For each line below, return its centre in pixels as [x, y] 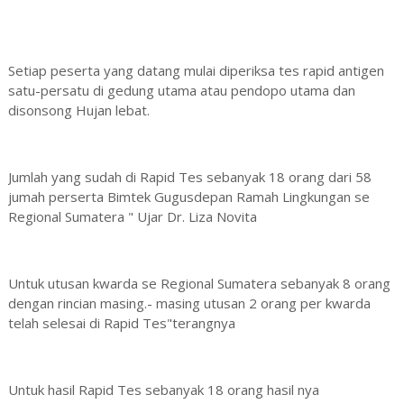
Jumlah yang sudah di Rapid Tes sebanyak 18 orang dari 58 [189, 176]
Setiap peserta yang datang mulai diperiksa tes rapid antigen [196, 70]
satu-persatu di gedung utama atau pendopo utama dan [181, 90]
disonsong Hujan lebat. [78, 110]
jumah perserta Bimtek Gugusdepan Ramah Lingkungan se [188, 196]
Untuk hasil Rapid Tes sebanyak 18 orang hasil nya [163, 389]
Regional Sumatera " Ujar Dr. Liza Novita [134, 216]
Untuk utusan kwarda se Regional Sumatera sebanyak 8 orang [199, 283]
